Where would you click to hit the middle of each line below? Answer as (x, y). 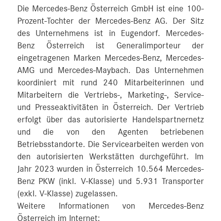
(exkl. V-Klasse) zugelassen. (68, 194)
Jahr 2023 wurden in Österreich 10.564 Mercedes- (110, 169)
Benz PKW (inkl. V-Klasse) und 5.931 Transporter (110, 182)
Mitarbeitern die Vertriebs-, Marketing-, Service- (110, 95)
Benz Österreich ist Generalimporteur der (110, 46)
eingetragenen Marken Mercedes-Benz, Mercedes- (110, 58)
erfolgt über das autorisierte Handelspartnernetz (110, 120)
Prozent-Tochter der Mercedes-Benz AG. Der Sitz (110, 21)
